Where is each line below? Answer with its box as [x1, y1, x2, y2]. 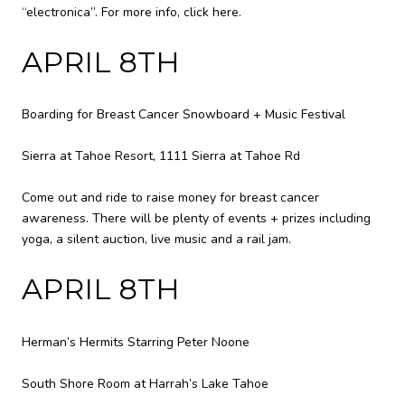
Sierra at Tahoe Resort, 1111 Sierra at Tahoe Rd [22, 147, 300, 165]
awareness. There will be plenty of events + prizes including [22, 210, 371, 228]
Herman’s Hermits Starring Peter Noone [22, 333, 250, 351]
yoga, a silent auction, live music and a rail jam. [22, 231, 295, 249]
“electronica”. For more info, [22, 3, 184, 21]
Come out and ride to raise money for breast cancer [22, 189, 319, 207]
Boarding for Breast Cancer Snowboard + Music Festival [22, 106, 345, 124]
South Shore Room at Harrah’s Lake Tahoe [22, 374, 268, 392]
